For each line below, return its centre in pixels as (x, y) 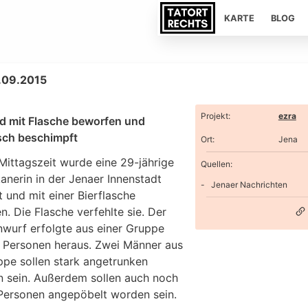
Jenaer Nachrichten (249, 184)
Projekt (214, 116)
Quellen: (216, 164)
